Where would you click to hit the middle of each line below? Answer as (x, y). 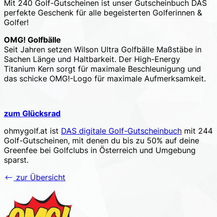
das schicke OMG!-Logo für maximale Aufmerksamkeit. (105, 78)
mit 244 (197, 131)
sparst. (16, 160)
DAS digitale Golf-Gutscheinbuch (121, 131)
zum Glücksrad (32, 113)
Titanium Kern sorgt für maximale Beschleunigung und (102, 69)
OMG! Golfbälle (32, 39)
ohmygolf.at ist (32, 131)
